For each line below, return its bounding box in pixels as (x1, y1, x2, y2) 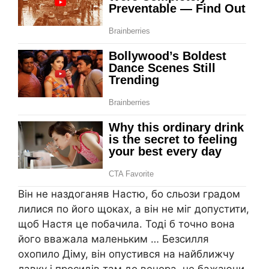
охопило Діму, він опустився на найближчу (18, 247, 234, 260)
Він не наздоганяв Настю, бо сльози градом (18, 187, 240, 200)
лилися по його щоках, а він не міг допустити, (18, 202, 249, 215)
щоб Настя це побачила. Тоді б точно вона (18, 217, 235, 230)
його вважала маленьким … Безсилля (18, 232, 209, 245)
